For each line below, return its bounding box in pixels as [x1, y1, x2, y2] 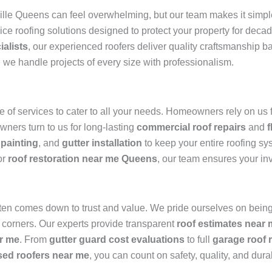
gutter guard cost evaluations [49, 234, 185, 245]
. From [19, 234, 49, 245]
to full [185, 234, 212, 245]
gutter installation [62, 138, 142, 149]
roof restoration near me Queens [8, 154, 157, 165]
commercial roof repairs [137, 122, 246, 133]
